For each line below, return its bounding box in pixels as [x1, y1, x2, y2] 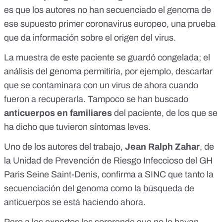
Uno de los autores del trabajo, [4, 142, 125, 152]
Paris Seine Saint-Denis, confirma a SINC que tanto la [4, 169, 214, 180]
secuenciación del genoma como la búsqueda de [4, 183, 194, 194]
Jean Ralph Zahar [125, 142, 200, 152]
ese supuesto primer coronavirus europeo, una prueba [4, 19, 216, 29]
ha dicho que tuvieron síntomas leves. [4, 122, 151, 132]
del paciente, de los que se [112, 108, 218, 118]
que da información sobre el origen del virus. [4, 33, 176, 43]
